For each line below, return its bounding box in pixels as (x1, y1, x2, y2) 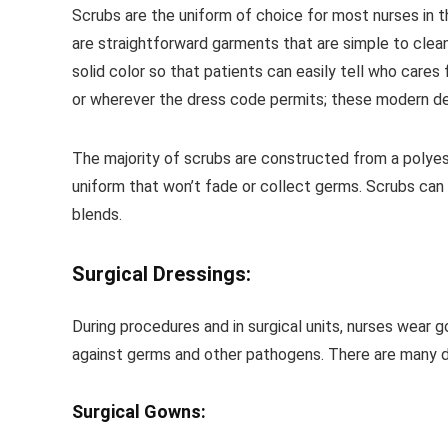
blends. (72, 205, 122, 224)
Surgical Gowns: (72, 401, 206, 422)
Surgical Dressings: (72, 262, 251, 286)
